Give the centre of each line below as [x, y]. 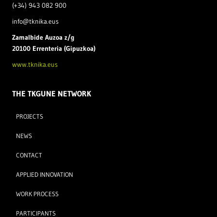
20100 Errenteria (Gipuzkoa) [54, 48]
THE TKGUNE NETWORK [52, 93]
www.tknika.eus [35, 64]
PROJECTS [30, 116]
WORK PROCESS [37, 194]
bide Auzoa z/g [52, 37]
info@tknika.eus [35, 21]
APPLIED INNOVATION [45, 174]
